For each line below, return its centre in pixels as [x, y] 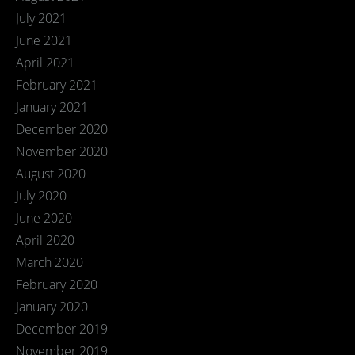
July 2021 [41, 18]
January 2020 [52, 307]
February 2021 [57, 85]
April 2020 [45, 240]
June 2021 [44, 40]
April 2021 [45, 63]
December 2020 [62, 129]
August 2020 [51, 174]
